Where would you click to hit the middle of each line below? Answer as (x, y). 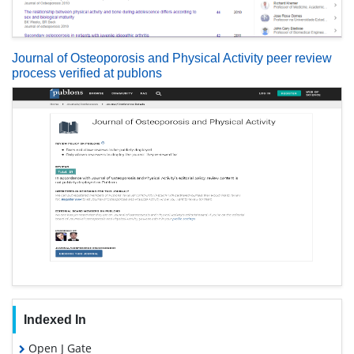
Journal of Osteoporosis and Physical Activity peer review (172, 58)
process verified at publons (87, 73)
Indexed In (55, 320)
